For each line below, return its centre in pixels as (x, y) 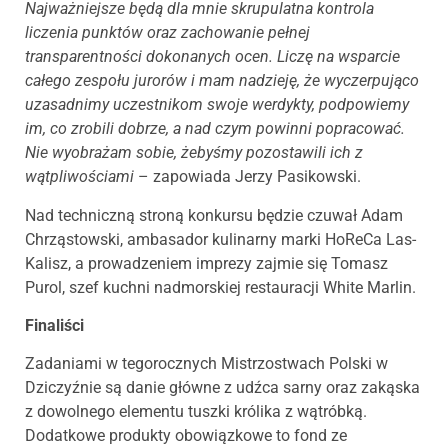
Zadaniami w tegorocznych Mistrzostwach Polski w (206, 364)
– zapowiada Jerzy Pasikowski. (249, 177)
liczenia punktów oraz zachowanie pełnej (167, 33)
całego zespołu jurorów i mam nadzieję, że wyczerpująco (222, 81)
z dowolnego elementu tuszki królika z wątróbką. (196, 412)
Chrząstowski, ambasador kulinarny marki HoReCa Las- (220, 239)
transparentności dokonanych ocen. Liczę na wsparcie (212, 57)
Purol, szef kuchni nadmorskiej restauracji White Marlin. (220, 287)
